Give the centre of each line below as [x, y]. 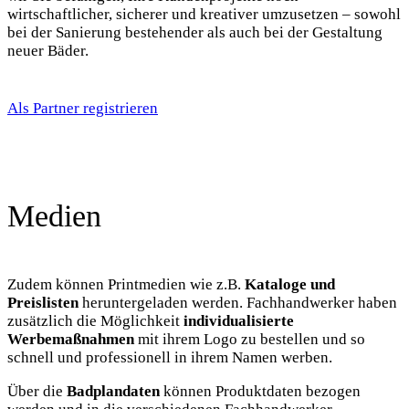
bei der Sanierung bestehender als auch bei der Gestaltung [195, 33]
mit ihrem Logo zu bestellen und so [250, 339]
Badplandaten [115, 391]
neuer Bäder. [48, 51]
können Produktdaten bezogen [262, 391]
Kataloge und [290, 284]
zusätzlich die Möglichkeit [95, 321]
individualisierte [239, 321]
